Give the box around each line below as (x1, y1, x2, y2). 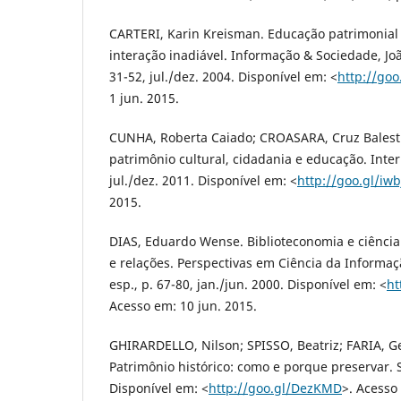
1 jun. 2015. (109, 90, 179, 107)
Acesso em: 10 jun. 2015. (109, 297, 257, 315)
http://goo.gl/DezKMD (209, 380, 342, 397)
